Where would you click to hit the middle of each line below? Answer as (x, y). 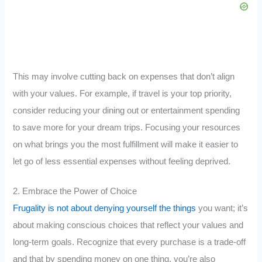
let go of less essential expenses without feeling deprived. (122, 162)
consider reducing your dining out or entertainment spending (127, 111)
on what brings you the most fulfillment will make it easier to (126, 145)
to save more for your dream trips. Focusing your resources (127, 128)
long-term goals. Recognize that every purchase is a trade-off (130, 242)
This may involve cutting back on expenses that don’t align (124, 77)
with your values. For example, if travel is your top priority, (123, 94)
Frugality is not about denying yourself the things (105, 208)
